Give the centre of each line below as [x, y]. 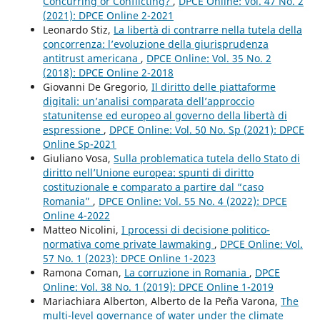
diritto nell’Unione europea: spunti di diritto [148, 172]
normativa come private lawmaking [128, 244]
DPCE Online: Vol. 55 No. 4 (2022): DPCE [192, 201]
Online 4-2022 [76, 215]
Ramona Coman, [83, 272]
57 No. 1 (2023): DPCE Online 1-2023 [129, 258]
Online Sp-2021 [79, 144]
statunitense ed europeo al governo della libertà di [165, 115]
